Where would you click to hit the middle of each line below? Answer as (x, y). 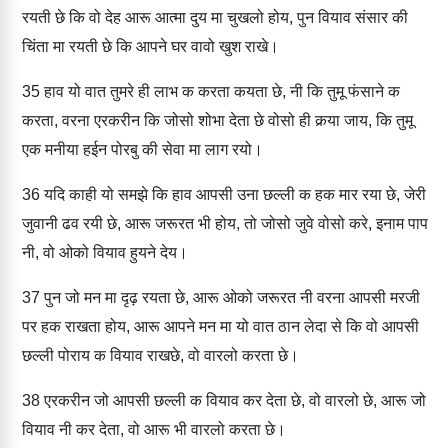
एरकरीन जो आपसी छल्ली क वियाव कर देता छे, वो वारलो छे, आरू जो (233, 400)
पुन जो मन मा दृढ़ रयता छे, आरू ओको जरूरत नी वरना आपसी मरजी (230, 297)
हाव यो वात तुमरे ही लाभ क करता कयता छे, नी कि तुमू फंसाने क (220, 91)
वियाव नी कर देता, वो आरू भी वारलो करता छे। (154, 429)
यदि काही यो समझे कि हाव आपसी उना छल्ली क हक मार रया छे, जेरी (233, 194)
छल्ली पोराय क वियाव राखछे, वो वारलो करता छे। (160, 355)
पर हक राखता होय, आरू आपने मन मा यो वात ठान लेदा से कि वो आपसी (220, 326)
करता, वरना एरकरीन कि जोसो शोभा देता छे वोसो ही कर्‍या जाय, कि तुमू (217, 120)
